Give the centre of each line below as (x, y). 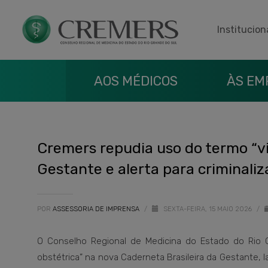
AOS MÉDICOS (136, 81)
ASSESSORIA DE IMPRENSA (97, 209)
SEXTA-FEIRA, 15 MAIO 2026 (208, 209)
